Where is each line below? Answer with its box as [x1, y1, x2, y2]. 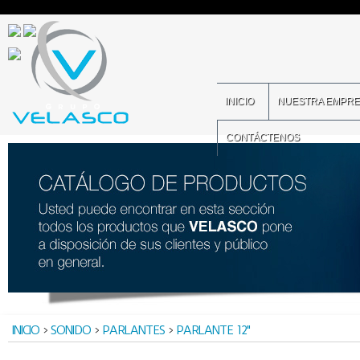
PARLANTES [102, 323, 165, 337]
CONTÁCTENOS [226, 132, 300, 143]
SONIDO [51, 323, 91, 337]
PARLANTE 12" [176, 323, 250, 337]
